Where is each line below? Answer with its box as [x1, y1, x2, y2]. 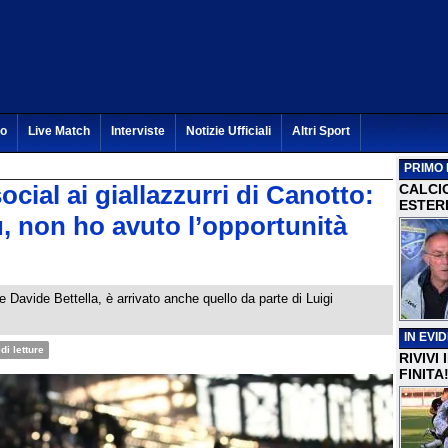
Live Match [28, 124, 90, 138]
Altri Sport [292, 124, 350, 138]
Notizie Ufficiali [186, 124, 271, 138]
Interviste [111, 124, 165, 138]
